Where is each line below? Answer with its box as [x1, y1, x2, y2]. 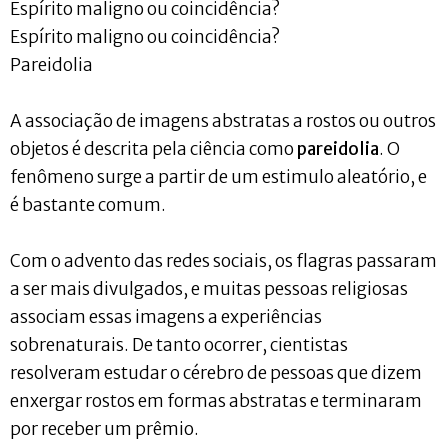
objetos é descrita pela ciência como [10, 137, 297, 160]
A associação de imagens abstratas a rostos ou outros [10, 109, 436, 132]
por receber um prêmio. [10, 417, 199, 440]
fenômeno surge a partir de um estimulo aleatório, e [10, 165, 427, 188]
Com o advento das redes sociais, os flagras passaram [10, 249, 437, 272]
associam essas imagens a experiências [10, 305, 322, 328]
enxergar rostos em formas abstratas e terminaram [10, 389, 422, 412]
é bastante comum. [10, 193, 166, 216]
